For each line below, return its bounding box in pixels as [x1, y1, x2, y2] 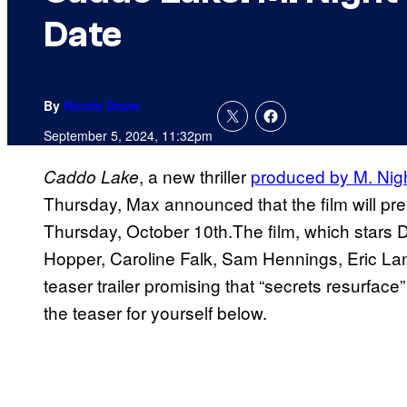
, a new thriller [139, 164, 251, 189]
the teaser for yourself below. [44, 300, 267, 325]
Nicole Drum [64, 96, 139, 115]
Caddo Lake [44, 164, 139, 189]
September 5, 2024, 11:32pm [44, 126, 213, 145]
